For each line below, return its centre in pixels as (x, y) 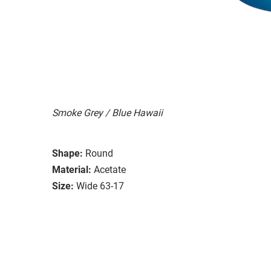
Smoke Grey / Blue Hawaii (107, 113)
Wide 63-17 (100, 186)
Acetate (110, 169)
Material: (72, 169)
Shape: (67, 153)
